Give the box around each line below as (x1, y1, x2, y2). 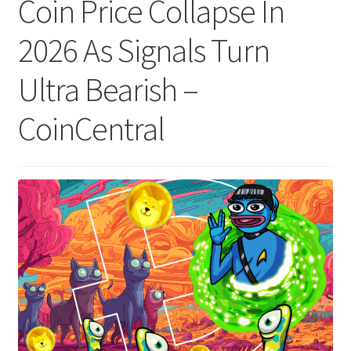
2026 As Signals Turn (17, 30, 270, 71)
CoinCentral (17, 108, 165, 150)
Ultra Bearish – (17, 69, 198, 110)
